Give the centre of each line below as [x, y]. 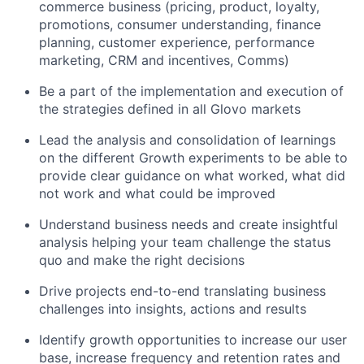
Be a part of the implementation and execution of [191, 91]
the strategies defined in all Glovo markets [170, 108]
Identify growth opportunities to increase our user [193, 339]
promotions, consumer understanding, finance [180, 24]
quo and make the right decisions [142, 260]
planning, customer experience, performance [177, 42]
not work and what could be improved [157, 193]
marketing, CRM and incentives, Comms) [164, 60]
